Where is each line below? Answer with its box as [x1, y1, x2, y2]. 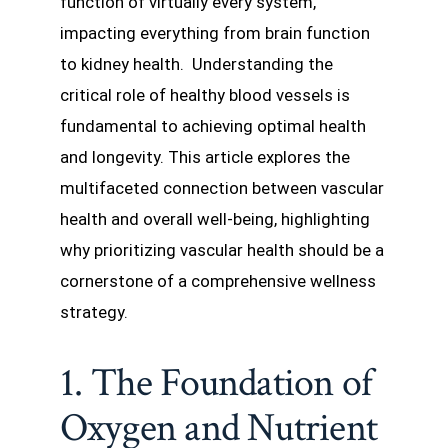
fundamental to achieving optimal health [60, 115, 366, 136]
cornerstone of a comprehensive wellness [60, 270, 376, 291]
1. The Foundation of [60, 356, 373, 409]
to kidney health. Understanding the [60, 53, 333, 74]
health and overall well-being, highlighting [60, 208, 370, 229]
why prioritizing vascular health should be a [60, 239, 384, 260]
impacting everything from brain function [60, 22, 370, 43]
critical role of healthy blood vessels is [60, 84, 350, 105]
